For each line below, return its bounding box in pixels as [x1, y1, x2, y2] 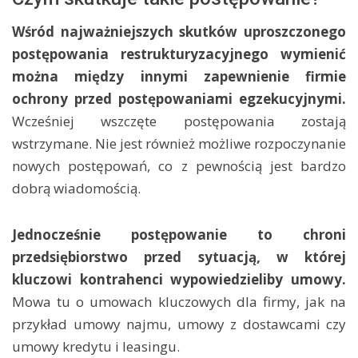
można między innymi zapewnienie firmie [12, 67, 346, 86]
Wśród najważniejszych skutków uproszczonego [12, 22, 346, 41]
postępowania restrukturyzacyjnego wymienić [12, 45, 346, 63]
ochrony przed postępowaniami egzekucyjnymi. [12, 89, 346, 108]
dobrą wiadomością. [12, 179, 144, 197]
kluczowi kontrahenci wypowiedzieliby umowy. [12, 270, 346, 288]
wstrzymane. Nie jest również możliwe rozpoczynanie [12, 134, 346, 153]
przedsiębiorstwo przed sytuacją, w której [12, 248, 346, 266]
